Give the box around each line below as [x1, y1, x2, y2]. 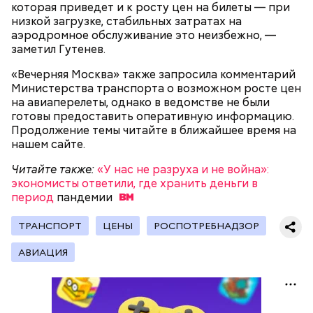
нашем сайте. [11, 136, 85, 152]
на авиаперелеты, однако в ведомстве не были [11, 94, 270, 110]
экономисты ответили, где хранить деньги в [11, 175, 258, 191]
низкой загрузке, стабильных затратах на [11, 13, 242, 29]
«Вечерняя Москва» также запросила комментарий [11, 66, 296, 82]
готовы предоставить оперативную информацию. [11, 108, 294, 124]
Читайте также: [11, 161, 94, 177]
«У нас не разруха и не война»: [97, 161, 269, 177]
